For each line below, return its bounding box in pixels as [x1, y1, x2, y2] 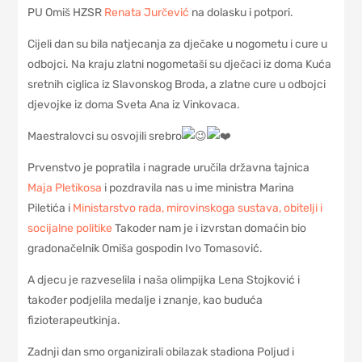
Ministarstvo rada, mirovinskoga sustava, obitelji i [73, 201, 323, 216]
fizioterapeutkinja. [27, 314, 121, 328]
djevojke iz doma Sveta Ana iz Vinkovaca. [27, 98, 241, 112]
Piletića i [27, 201, 74, 216]
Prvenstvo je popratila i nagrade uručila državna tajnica [27, 161, 310, 175]
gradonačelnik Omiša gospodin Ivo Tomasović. [27, 242, 263, 256]
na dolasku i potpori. [189, 6, 294, 20]
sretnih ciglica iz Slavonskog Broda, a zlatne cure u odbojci [27, 78, 326, 92]
